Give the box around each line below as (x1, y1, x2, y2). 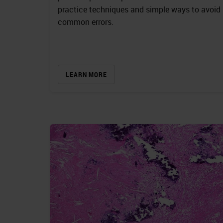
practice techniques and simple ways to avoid (58, 4, 221, 15)
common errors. (58, 16, 113, 28)
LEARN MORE (66, 70, 107, 80)
